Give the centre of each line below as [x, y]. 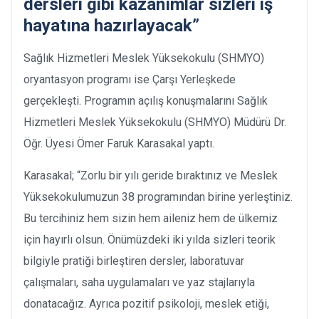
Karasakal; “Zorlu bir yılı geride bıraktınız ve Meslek [151, 175]
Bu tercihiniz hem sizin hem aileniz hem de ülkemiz [151, 218]
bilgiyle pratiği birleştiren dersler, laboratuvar [134, 261]
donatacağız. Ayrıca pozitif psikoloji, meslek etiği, [146, 303]
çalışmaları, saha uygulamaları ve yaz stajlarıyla [139, 282]
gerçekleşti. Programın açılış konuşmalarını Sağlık [146, 100]
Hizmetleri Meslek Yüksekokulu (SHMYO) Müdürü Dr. [155, 122]
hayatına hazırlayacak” [111, 25]
